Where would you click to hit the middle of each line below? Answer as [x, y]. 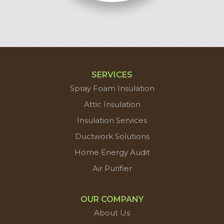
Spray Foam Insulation [112, 88]
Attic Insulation [112, 104]
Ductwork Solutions [112, 136]
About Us [112, 212]
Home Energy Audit [112, 152]
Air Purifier [112, 168]
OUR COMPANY [112, 199]
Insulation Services [112, 120]
